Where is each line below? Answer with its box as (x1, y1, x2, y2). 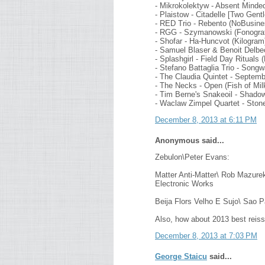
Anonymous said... (155, 136, 224, 145)
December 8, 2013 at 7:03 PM (155, 231, 257, 240)
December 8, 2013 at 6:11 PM (155, 115, 257, 124)
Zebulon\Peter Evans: (155, 153, 230, 161)
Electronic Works (155, 179, 214, 188)
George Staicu (155, 252, 207, 261)
